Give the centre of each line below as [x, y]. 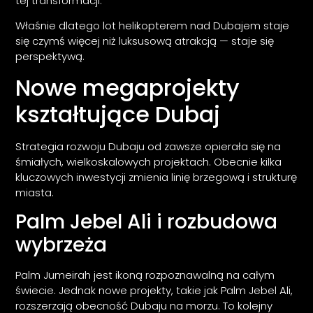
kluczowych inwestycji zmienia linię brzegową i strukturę [156, 177]
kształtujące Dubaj [118, 114]
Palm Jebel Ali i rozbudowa [147, 222]
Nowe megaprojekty [128, 87]
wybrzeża [61, 245]
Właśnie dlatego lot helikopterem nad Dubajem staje [153, 26]
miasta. [35, 192]
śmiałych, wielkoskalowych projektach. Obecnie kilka [149, 161]
